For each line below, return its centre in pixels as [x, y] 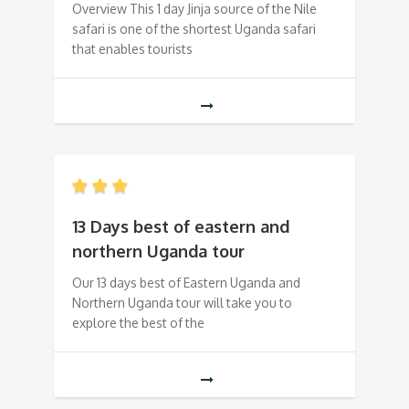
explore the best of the [138, 323]
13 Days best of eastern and [181, 227]
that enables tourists [132, 49]
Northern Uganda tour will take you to [182, 303]
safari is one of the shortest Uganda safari [194, 29]
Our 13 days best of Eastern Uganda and [186, 283]
